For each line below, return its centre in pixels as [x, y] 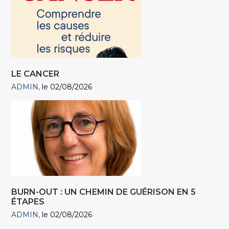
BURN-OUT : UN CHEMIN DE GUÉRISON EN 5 [104, 192]
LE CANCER [36, 74]
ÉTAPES [28, 202]
